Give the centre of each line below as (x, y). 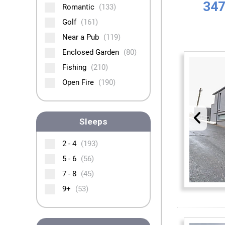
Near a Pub (82, 37)
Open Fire (79, 82)
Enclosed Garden (92, 52)
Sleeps (93, 122)
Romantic (79, 7)
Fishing (75, 67)
